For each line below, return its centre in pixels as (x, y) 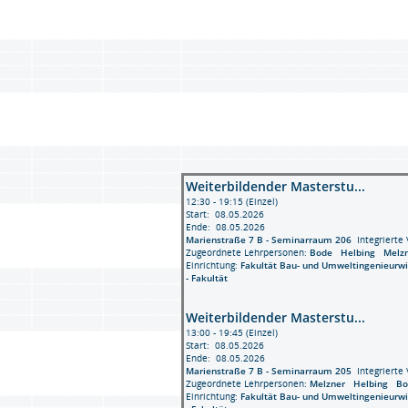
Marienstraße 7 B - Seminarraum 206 (268, 239)
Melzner (331, 383)
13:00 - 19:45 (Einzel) (231, 332)
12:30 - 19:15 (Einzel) (231, 201)
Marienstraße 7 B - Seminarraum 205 (268, 370)
